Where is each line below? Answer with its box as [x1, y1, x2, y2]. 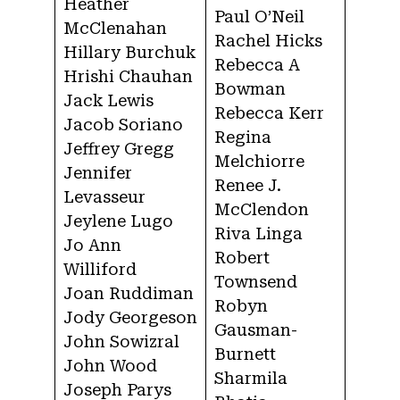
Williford [63, 260, 137, 279]
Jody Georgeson [63, 308, 197, 328]
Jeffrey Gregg [63, 139, 174, 159]
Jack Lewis [63, 91, 154, 111]
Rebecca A [214, 55, 300, 75]
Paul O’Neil [214, 7, 304, 27]
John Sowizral [63, 332, 179, 352]
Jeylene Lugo [63, 212, 173, 231]
